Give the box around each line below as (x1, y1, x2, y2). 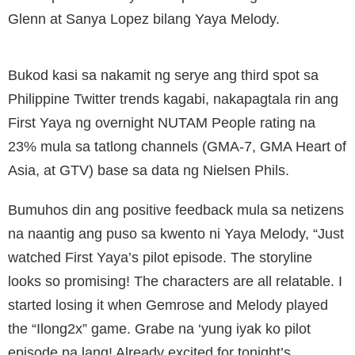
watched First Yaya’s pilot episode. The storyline (8, 250, 312, 266)
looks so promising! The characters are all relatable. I (8, 273, 342, 290)
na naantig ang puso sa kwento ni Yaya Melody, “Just (8, 226, 344, 242)
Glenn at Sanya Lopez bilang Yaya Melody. (8, 11, 280, 28)
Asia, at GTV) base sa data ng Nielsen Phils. (8, 162, 289, 179)
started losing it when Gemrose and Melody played (8, 297, 328, 314)
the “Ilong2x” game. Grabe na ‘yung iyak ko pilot (8, 321, 311, 338)
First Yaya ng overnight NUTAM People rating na (8, 115, 315, 132)
